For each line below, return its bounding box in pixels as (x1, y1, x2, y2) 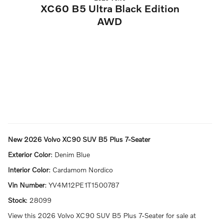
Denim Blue (55, 150, 90, 159)
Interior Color (8, 165, 49, 174)
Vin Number (8, 181, 45, 189)
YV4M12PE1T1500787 (49, 181, 119, 189)
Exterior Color (8, 150, 51, 159)
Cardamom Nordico (53, 165, 113, 174)
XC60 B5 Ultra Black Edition (40, 2, 179, 14)
